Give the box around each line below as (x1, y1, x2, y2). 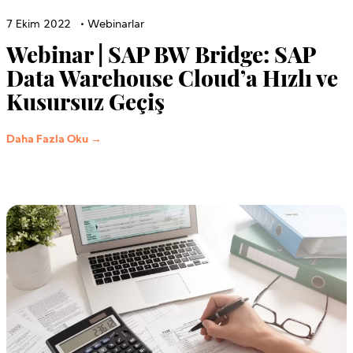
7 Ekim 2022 (6, 18, 71, 31)
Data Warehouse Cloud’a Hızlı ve (6, 62, 338, 92)
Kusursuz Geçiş (6, 86, 165, 116)
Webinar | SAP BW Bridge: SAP (6, 39, 315, 69)
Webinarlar (87, 18, 144, 31)
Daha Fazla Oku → (6, 133, 102, 146)
